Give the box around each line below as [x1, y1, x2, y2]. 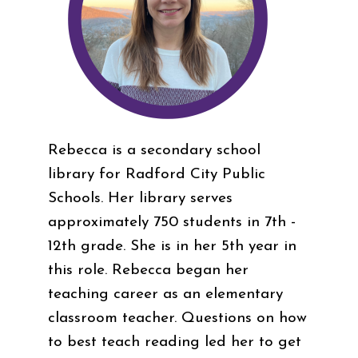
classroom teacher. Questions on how [48, 310, 307, 326]
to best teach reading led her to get [48, 334, 301, 350]
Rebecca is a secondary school [48, 142, 261, 158]
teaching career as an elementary [48, 286, 283, 302]
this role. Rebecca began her [48, 262, 249, 278]
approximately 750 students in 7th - [48, 214, 296, 230]
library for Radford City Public [48, 166, 265, 182]
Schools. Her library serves [48, 190, 233, 206]
